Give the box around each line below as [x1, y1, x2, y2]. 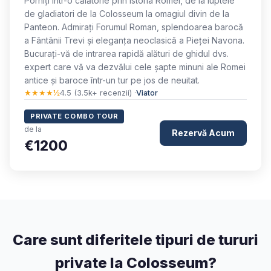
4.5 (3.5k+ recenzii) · [60, 88, 136, 97]
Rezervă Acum [172, 127, 235, 138]
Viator [136, 88, 158, 97]
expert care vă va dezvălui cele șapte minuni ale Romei [24, 62, 246, 72]
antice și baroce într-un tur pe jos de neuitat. [24, 75, 200, 85]
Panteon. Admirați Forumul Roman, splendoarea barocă [24, 22, 243, 32]
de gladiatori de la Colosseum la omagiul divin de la [24, 8, 229, 19]
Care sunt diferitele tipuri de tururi [13, 231, 258, 249]
